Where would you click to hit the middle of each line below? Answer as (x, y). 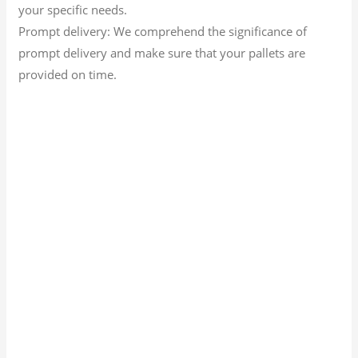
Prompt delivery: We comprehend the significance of (163, 31)
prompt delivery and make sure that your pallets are (162, 52)
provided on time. (68, 74)
